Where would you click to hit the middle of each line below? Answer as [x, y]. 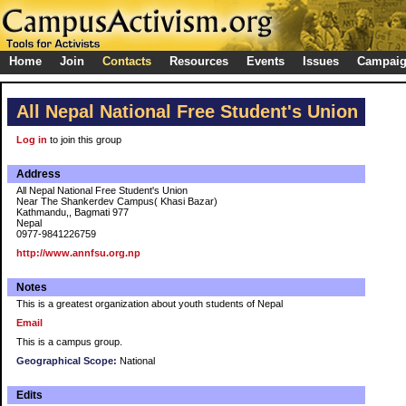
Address [39, 174]
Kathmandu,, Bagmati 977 [72, 212]
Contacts [127, 61]
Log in [32, 140]
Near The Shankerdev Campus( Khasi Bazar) [117, 201]
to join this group [84, 140]
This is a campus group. [69, 342]
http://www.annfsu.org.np [78, 253]
